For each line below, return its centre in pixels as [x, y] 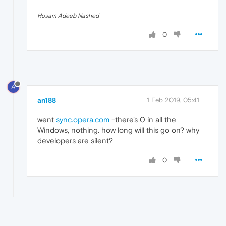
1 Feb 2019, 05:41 [173, 100]
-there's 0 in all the [143, 120]
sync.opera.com [83, 120]
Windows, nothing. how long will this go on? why [118, 130]
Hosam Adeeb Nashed [68, 15]
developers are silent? [75, 141]
